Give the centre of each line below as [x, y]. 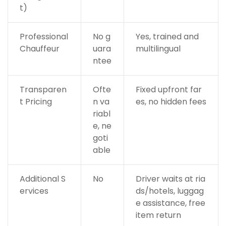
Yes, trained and [167, 36]
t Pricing [36, 101]
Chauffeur [39, 48]
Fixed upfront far [168, 89]
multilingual [158, 48]
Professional [44, 36]
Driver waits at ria [170, 179]
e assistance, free [170, 203]
